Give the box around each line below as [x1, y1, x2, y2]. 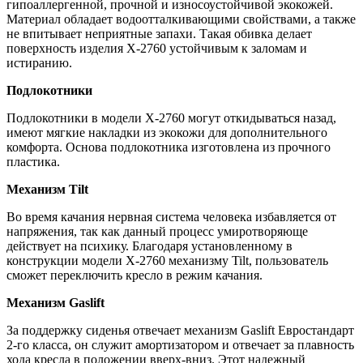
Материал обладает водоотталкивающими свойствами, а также [6, 12, 356, 27]
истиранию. [6, 56, 72, 70]
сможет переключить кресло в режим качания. [6, 268, 266, 283]
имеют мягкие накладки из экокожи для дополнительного [6, 126, 327, 140]
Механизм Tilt [6, 182, 88, 197]
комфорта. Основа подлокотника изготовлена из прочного [6, 140, 331, 155]
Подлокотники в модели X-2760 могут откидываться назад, [6, 111, 336, 126]
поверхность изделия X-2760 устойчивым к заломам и [6, 41, 307, 56]
